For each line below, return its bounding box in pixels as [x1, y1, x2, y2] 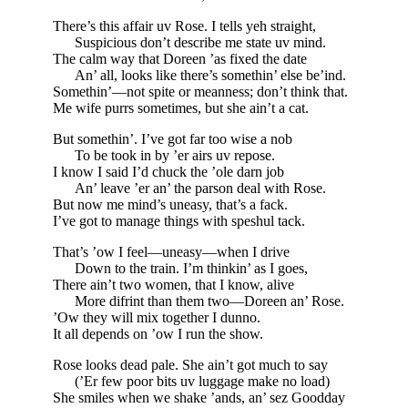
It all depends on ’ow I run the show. [53, 325, 263, 342]
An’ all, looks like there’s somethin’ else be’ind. [53, 66, 346, 83]
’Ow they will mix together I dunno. [53, 309, 260, 325]
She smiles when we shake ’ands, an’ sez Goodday [53, 389, 345, 405]
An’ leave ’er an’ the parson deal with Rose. [53, 179, 326, 196]
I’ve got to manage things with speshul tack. [53, 212, 305, 229]
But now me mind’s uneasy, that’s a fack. [53, 196, 288, 212]
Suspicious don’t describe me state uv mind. [53, 34, 326, 50]
